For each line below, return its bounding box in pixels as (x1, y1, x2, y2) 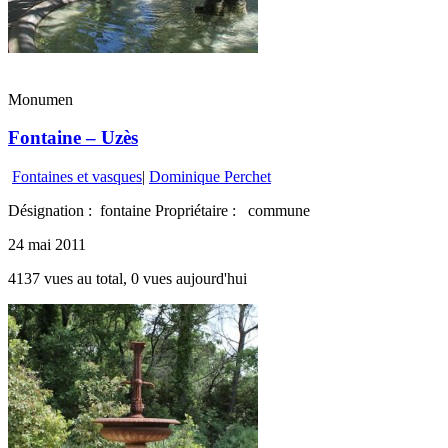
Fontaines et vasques (12, 168, 142, 186)
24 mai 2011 (8, 236, 86, 254)
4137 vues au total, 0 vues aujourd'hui (8, 270, 247, 288)
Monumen (8, 90, 73, 108)
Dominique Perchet (149, 168, 271, 186)
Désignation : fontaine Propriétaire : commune (8, 202, 310, 220)
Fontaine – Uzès (8, 127, 138, 149)
